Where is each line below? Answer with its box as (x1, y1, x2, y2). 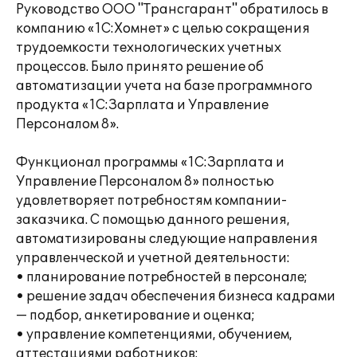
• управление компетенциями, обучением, (16, 327, 292, 343)
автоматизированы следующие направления (16, 231, 318, 247)
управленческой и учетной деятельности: (16, 250, 290, 266)
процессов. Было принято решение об (16, 59, 264, 75)
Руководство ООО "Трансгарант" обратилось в (16, 2, 328, 18)
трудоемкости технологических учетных (16, 40, 281, 56)
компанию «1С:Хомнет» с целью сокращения (16, 21, 310, 37)
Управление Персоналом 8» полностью (16, 174, 274, 190)
